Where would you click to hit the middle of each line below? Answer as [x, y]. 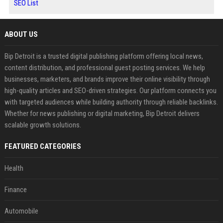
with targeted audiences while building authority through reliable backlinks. [111, 102]
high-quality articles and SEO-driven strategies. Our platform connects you [110, 91]
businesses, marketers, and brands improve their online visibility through [107, 79]
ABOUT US [21, 34]
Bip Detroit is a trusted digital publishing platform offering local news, [104, 56]
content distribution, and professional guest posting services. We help [105, 68]
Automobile [21, 211]
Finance [15, 190]
